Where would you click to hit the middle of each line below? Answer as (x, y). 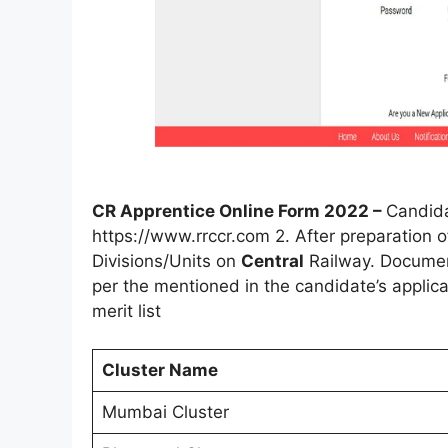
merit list (126, 310)
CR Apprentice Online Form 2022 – (239, 210)
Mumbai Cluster (165, 412)
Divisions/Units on (166, 260)
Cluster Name (159, 370)
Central (272, 260)
